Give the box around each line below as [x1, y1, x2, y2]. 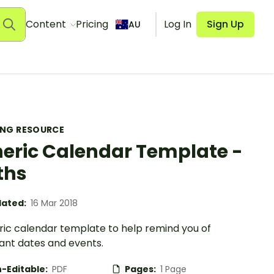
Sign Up [207, 17, 244, 31]
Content [25, 17, 68, 31]
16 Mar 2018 [31, 197, 78, 209]
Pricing [75, 17, 108, 31]
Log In [164, 17, 191, 31]
